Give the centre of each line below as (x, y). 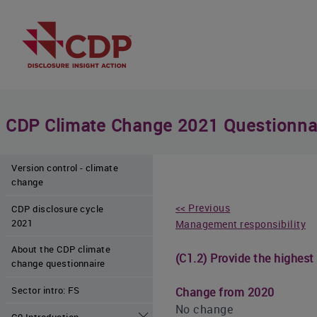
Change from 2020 (225, 292)
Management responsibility (241, 224)
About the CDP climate (61, 249)
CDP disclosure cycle (58, 208)
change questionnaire (58, 264)
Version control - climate (65, 168)
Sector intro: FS (46, 290)
